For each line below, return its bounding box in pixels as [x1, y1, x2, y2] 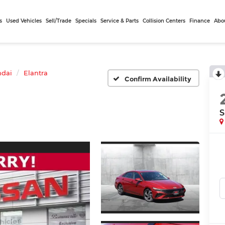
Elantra [24, 69, 48, 77]
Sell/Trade [46, 18, 72, 24]
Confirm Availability [124, 74, 191, 83]
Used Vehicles [6, 18, 42, 24]
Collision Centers [143, 18, 186, 24]
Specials [75, 18, 97, 24]
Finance [189, 18, 210, 24]
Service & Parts [100, 18, 139, 24]
